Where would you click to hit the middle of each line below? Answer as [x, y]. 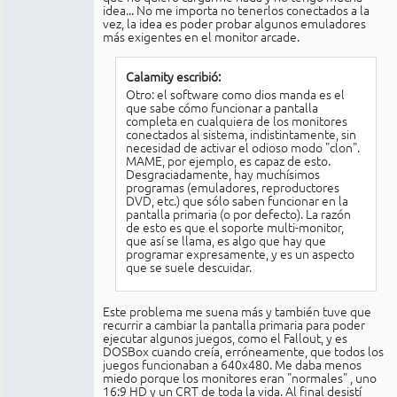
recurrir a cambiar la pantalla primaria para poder [234, 325]
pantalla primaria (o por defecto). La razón [238, 214]
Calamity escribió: [173, 77]
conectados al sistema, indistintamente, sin [241, 134]
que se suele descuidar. [188, 267]
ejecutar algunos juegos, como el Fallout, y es [225, 338]
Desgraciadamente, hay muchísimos [222, 174]
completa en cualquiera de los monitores [236, 121]
